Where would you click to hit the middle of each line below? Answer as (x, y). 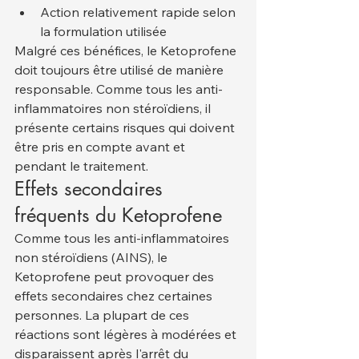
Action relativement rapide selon (139, 12)
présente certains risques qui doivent (126, 128)
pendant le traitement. (81, 166)
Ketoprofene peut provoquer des (116, 277)
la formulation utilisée (103, 32)
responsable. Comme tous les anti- (119, 89)
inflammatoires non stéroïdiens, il (114, 109)
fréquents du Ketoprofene (118, 216)
